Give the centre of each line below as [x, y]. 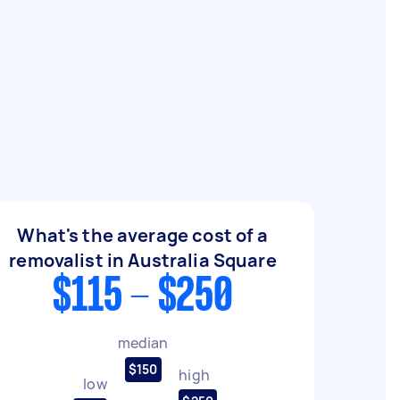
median [143, 342]
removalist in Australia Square [143, 260]
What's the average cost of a [143, 235]
